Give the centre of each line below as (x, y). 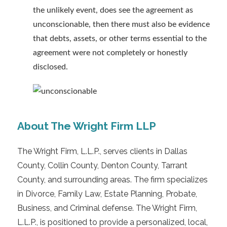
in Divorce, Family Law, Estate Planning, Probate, (107, 194)
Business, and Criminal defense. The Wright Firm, (107, 208)
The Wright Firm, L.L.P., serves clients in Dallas (102, 152)
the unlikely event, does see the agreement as (113, 10)
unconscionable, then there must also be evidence (121, 25)
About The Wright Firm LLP (86, 126)
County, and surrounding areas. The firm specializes (112, 180)
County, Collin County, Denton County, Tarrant (102, 166)
